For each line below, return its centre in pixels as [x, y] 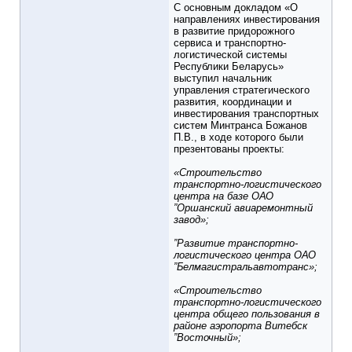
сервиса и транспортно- [230, 43]
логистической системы [230, 55]
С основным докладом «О [236, 8]
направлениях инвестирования [247, 20]
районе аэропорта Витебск [240, 326]
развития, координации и [233, 102]
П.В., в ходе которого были [238, 137]
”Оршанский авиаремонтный [243, 208]
